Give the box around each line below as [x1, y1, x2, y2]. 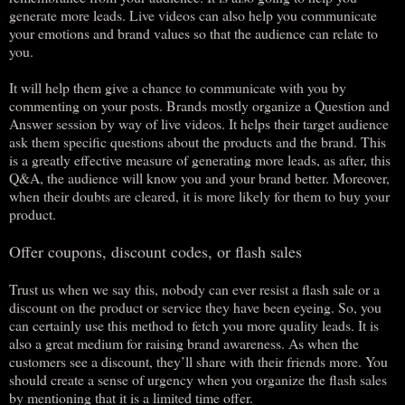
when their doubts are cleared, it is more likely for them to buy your [9, 185, 390, 205]
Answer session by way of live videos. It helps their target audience [9, 113, 389, 133]
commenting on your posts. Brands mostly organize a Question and [9, 95, 390, 115]
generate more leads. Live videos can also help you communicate [9, 5, 377, 24]
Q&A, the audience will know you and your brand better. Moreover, [9, 167, 390, 187]
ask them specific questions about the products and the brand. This [9, 131, 386, 151]
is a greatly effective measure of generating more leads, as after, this [9, 149, 391, 169]
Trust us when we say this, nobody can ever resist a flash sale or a [9, 278, 380, 298]
